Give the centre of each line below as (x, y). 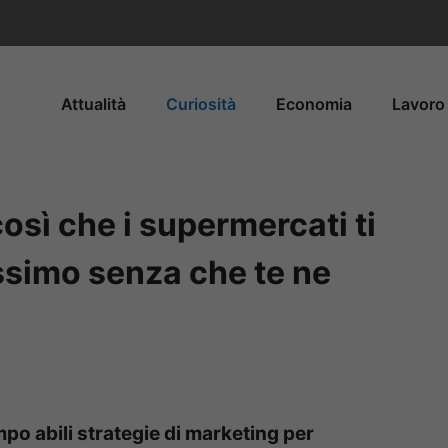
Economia (314, 103)
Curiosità (201, 103)
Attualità (93, 103)
